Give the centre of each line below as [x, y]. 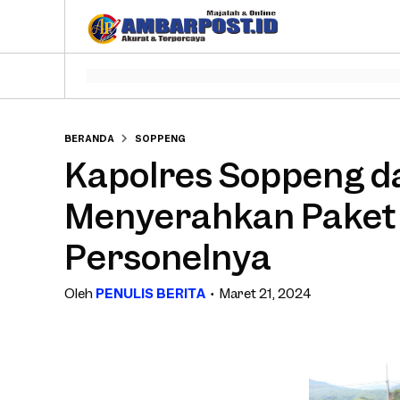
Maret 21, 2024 [265, 293]
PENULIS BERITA [150, 293]
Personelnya [168, 256]
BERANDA [89, 138]
